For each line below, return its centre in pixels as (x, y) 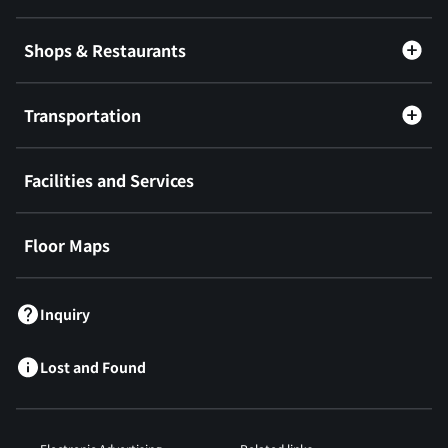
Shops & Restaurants (105, 50)
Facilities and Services (109, 180)
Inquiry (65, 314)
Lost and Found (93, 367)
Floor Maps (67, 245)
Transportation (82, 115)
